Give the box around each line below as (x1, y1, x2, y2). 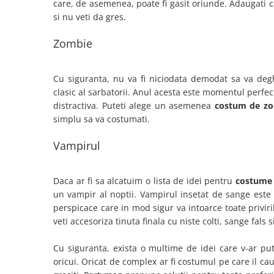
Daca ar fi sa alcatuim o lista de (53, 175, 184, 187)
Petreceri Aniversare (9, 61, 92, 73)
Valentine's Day (9, 77, 72, 89)
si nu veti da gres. (53, 11, 126, 23)
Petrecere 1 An (9, 29, 69, 41)
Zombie (53, 36, 95, 51)
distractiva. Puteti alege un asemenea (53, 100, 215, 112)
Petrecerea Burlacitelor (9, 45, 103, 57)
